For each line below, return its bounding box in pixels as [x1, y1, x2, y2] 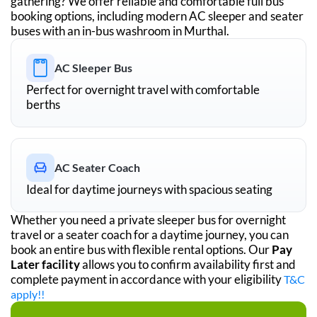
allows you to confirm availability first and [80, 256, 296, 272]
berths [26, 96, 60, 112]
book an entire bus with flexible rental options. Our [11, 241, 272, 257]
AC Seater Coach [54, 160, 140, 174]
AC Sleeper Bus [54, 60, 132, 74]
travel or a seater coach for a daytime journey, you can [11, 226, 289, 242]
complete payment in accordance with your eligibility [11, 271, 284, 287]
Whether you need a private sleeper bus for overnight [11, 212, 286, 227]
